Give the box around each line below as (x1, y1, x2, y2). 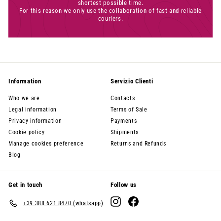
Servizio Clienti (110, 77, 153, 85)
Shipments (110, 129, 139, 136)
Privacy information (8, 117, 62, 125)
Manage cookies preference (8, 140, 84, 147)
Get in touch (8, 181, 42, 189)
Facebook (139, 196, 165, 204)
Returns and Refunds (110, 140, 166, 147)
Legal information (8, 106, 57, 113)
